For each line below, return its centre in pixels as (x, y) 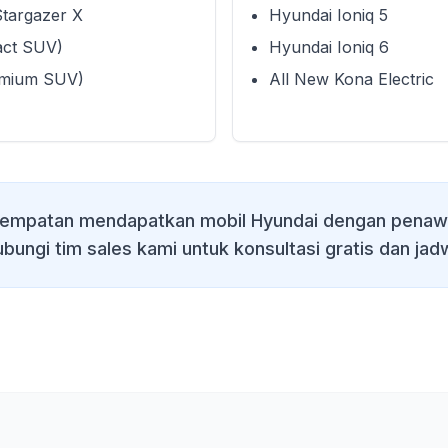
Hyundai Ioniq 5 (328, 15)
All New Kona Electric (351, 79)
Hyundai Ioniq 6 (329, 47)
